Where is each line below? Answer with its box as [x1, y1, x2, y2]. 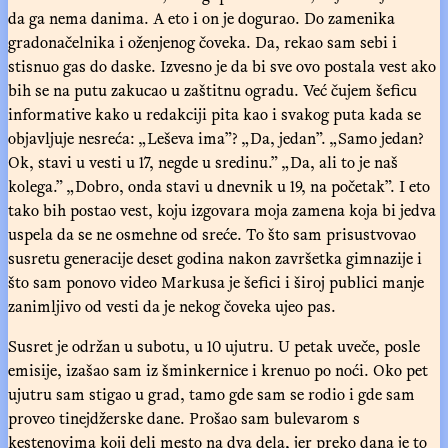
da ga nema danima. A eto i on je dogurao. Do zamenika [8, 5, 395, 30]
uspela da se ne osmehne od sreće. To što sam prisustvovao [8, 221, 416, 246]
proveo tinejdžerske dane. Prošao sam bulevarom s [8, 405, 360, 430]
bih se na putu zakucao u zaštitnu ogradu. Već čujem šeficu [8, 77, 417, 102]
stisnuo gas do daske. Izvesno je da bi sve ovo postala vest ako [8, 53, 436, 78]
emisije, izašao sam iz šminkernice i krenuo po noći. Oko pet [8, 357, 428, 382]
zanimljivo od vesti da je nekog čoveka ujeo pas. [8, 293, 336, 318]
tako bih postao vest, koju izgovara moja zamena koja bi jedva [8, 197, 436, 222]
